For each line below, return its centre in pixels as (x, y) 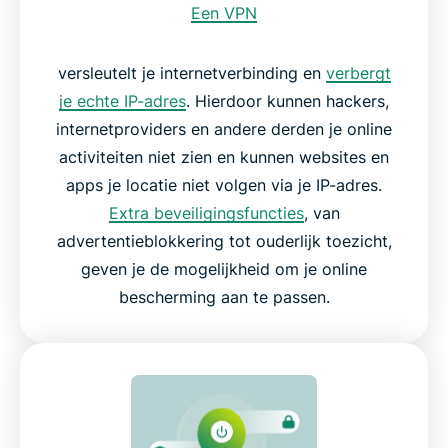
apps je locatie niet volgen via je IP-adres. (224, 184)
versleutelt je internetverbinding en (191, 72)
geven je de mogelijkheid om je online (224, 268)
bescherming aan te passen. (224, 296)
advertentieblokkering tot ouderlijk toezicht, (224, 240)
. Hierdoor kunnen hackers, (287, 100)
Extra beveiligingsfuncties (206, 212)
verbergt (358, 72)
